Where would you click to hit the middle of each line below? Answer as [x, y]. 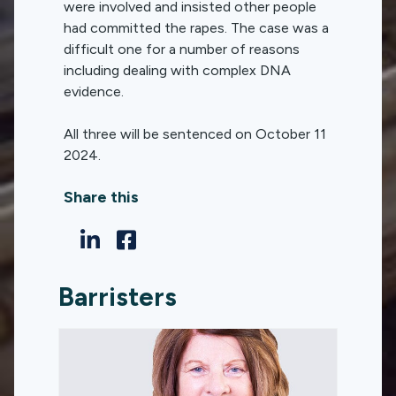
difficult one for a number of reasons [182, 49]
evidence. [94, 91]
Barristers [118, 296]
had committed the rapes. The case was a [196, 27]
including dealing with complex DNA [177, 70]
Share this [101, 197]
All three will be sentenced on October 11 [195, 133]
